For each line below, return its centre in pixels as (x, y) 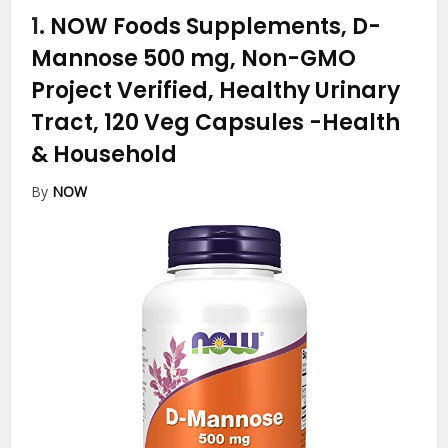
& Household (104, 155)
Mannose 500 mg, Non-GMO (194, 59)
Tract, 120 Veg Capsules (170, 123)
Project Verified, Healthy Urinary (216, 91)
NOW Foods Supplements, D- (216, 27)
